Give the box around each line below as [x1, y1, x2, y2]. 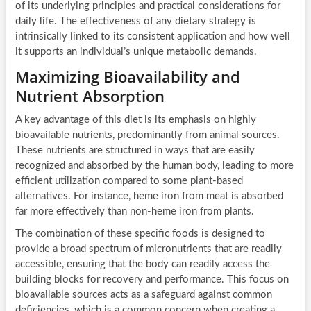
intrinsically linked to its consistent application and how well [15, 31, 290, 42]
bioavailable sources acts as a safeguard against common [15, 289, 272, 301]
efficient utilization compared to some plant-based [15, 176, 243, 187]
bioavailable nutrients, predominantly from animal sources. [15, 130, 280, 141]
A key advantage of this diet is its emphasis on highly [15, 115, 256, 126]
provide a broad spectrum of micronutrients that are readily [15, 244, 282, 255]
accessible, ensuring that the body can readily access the [15, 259, 270, 270]
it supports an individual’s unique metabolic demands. [15, 47, 257, 58]
